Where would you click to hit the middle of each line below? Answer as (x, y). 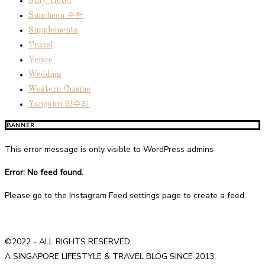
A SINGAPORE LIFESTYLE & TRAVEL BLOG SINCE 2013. (110, 257)
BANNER (20, 125)
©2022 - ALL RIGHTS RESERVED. (68, 242)
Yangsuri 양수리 (59, 104)
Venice (41, 60)
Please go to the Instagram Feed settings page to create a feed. (125, 196)
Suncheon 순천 (56, 16)
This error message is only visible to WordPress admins (109, 150)
